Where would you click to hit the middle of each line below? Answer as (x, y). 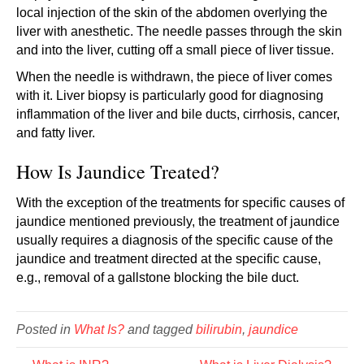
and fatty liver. (56, 132)
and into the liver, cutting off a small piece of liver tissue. (175, 50)
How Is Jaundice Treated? (118, 171)
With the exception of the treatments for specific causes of (180, 202)
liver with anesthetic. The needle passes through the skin (179, 31)
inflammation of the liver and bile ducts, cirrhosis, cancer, (178, 114)
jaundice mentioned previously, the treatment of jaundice (178, 221)
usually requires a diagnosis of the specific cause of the (175, 240)
